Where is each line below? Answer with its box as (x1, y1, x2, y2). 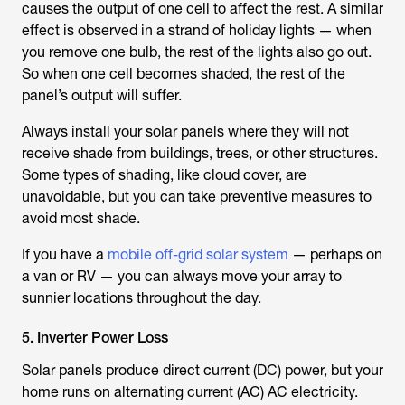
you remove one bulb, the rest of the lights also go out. (22, 43, 372, 61)
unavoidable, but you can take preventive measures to (22, 188, 372, 205)
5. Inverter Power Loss (22, 329, 168, 346)
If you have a (22, 246, 108, 263)
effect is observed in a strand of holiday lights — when (22, 22, 372, 39)
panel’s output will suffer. (22, 87, 182, 104)
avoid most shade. (22, 210, 140, 227)
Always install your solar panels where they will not (22, 123, 349, 140)
